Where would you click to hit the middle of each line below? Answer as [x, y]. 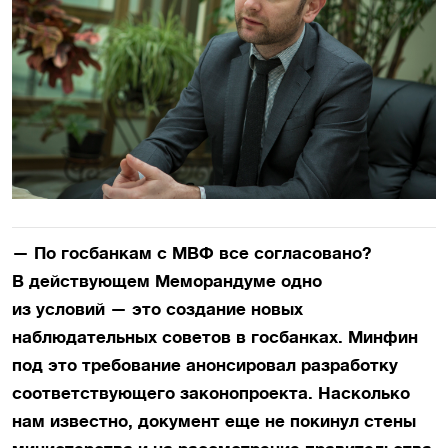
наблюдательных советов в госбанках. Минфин [215, 337]
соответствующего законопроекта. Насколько [211, 393]
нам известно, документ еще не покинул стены [214, 421]
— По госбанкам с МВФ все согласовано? [191, 253]
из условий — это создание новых [157, 309]
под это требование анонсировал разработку [205, 365]
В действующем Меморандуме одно [167, 281]
